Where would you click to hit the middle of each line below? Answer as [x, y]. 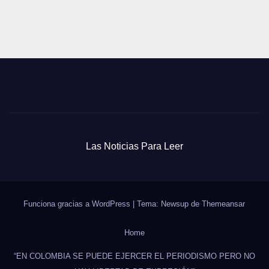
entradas [108, 23]
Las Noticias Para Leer [134, 146]
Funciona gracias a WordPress [78, 204]
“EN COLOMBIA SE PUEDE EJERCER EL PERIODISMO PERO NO [134, 256]
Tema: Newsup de [170, 204]
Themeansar [224, 204]
